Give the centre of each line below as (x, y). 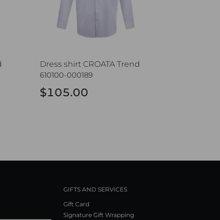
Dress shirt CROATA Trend (90, 64)
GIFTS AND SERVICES (95, 189)
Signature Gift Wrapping (99, 215)
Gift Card (76, 204)
